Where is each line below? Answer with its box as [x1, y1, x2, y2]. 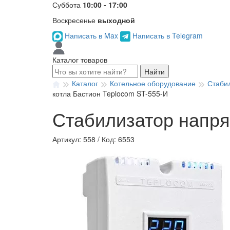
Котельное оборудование [110, 78, 196, 89]
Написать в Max [63, 30, 120, 41]
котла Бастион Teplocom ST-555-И [52, 88, 168, 99]
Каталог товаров [52, 54, 107, 65]
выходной [98, 15, 135, 25]
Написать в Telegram [130, 30, 203, 41]
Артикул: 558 [52, 134, 95, 145]
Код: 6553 [102, 134, 135, 145]
